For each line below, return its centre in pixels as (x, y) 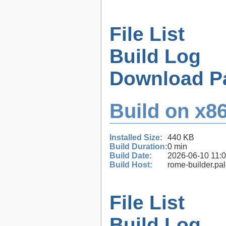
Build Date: (131, 155)
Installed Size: (136, 137)
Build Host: (131, 164)
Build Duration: (138, 146)
